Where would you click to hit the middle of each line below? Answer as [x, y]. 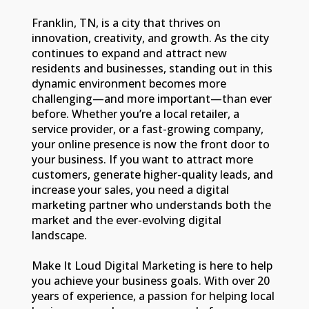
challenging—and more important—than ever [152, 98]
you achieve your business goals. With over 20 [151, 280]
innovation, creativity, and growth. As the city [151, 38]
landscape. [60, 235]
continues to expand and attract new [130, 53]
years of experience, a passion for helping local [153, 296]
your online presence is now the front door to [151, 144]
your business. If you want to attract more [143, 159]
